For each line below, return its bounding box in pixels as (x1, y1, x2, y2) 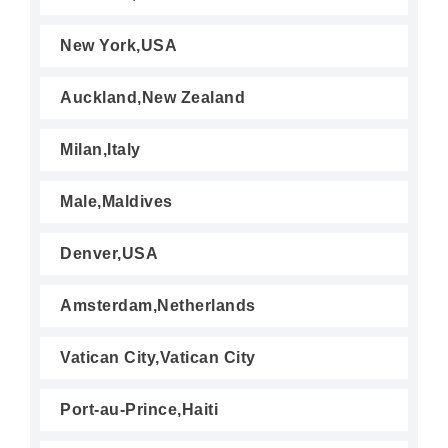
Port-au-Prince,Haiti (60, 401, 218, 418)
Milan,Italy (60, 141, 141, 158)
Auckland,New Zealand (60, 89, 245, 106)
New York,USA (60, 37, 177, 54)
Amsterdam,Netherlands (60, 297, 256, 314)
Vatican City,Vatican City (60, 349, 256, 366)
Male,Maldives (60, 193, 173, 210)
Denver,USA (60, 245, 158, 262)
